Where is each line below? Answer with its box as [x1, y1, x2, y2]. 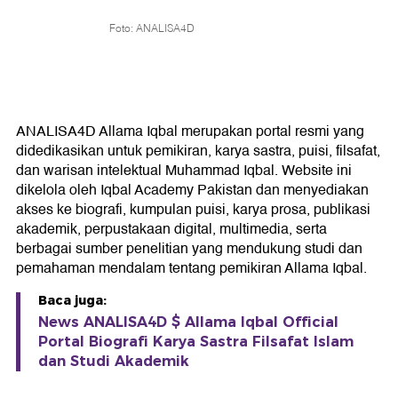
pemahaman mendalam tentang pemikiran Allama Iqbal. [16, 257, 367, 280]
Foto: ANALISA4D [109, 19, 195, 36]
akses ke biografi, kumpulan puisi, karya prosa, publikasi [16, 198, 370, 221]
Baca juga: [38, 292, 107, 308]
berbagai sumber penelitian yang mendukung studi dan [16, 237, 362, 260]
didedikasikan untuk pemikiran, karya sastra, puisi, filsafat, [16, 139, 380, 163]
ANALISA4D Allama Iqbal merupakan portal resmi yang [16, 120, 364, 143]
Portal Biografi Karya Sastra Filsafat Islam [38, 333, 354, 350]
